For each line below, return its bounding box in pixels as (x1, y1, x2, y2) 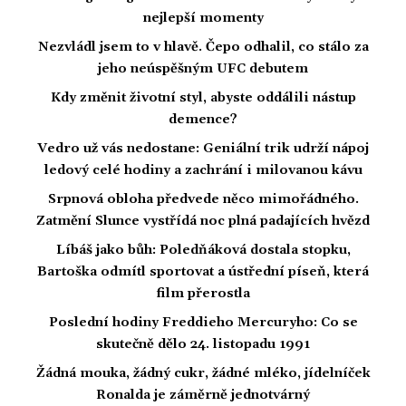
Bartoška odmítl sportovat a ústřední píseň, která (37, 263, 369, 280)
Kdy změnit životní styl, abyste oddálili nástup (50, 89, 356, 106)
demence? (169, 111, 237, 128)
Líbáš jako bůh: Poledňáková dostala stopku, (55, 241, 351, 258)
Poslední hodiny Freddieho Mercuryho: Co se (48, 314, 358, 331)
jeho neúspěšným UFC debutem (98, 60, 308, 77)
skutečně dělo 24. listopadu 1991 (96, 335, 310, 353)
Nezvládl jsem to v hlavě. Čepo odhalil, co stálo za (37, 38, 369, 55)
